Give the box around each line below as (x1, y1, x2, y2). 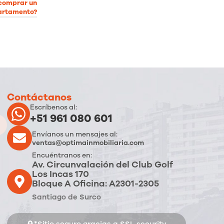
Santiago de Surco (32, 191, 101, 202)
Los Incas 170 (32, 167, 89, 180)
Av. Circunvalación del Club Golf (32, 158, 173, 170)
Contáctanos (7, 90, 72, 104)
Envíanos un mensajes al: (32, 129, 118, 139)
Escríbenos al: (30, 102, 77, 112)
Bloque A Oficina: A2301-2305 (32, 177, 159, 189)
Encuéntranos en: (32, 150, 92, 160)
